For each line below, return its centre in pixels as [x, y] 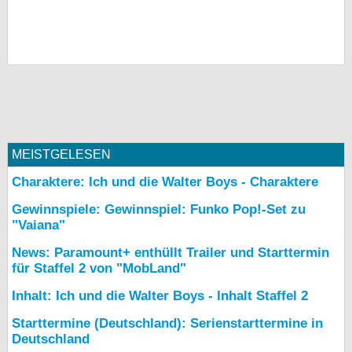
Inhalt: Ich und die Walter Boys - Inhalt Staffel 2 [160, 296]
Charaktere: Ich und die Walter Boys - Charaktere [165, 182]
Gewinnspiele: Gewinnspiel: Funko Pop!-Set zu [159, 209]
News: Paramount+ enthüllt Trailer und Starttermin [170, 253]
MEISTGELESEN [61, 154]
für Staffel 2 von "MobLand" [99, 268]
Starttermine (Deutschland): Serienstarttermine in [167, 323]
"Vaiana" [38, 225]
